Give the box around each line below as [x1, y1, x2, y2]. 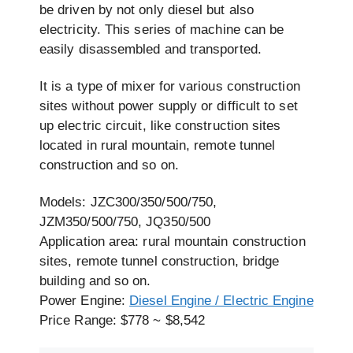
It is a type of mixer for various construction [39, 78, 300, 94]
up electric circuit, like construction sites [39, 117, 281, 133]
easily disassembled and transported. [39, 41, 262, 57]
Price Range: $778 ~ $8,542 [39, 313, 206, 329]
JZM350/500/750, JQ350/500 [39, 214, 211, 230]
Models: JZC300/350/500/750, [39, 195, 217, 210]
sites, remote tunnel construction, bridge [39, 254, 280, 269]
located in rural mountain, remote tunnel [39, 137, 276, 153]
